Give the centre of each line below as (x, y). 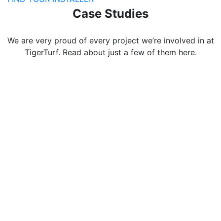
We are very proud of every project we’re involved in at (110, 41)
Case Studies (110, 14)
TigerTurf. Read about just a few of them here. (110, 53)
